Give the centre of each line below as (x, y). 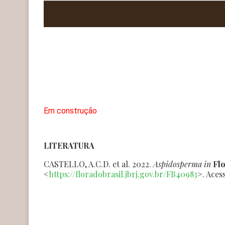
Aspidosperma (178, 164)
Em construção (70, 110)
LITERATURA (69, 145)
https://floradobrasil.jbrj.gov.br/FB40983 (123, 174)
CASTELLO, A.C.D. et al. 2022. (98, 164)
